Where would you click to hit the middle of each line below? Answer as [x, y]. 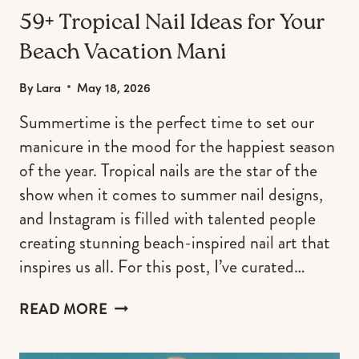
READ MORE [63, 309]
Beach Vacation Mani [123, 53]
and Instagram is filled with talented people [167, 218]
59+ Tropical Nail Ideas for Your [172, 24]
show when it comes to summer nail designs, [171, 194]
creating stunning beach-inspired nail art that [175, 242]
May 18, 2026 [114, 87]
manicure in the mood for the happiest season [177, 146]
